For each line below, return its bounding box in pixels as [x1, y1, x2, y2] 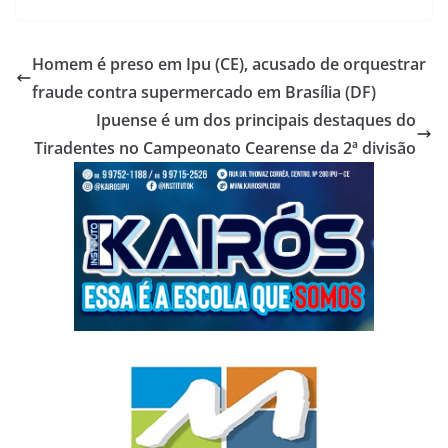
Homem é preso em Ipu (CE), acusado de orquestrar [32, 53, 426, 76]
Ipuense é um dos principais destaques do [96, 109, 416, 132]
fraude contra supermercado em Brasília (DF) [32, 81, 376, 104]
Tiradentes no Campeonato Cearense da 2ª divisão [34, 137, 416, 160]
